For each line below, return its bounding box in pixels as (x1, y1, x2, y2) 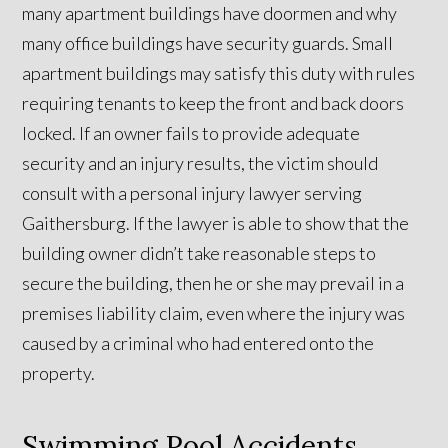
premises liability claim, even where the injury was (22, 302, 406, 325)
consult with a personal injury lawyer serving (22, 182, 363, 205)
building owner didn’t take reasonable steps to (22, 242, 377, 265)
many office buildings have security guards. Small (22, 32, 394, 55)
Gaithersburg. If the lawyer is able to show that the (22, 212, 410, 235)
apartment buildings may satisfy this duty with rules (22, 62, 416, 85)
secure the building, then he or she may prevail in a (22, 272, 405, 295)
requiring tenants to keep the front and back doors (22, 92, 405, 115)
